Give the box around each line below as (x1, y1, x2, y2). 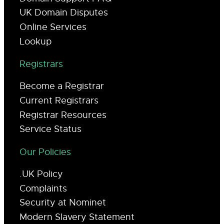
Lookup (19, 35, 51, 47)
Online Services (19, 21, 86, 33)
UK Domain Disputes (19, 7, 108, 18)
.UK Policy (19, 168, 63, 179)
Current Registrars (19, 95, 98, 106)
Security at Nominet (19, 197, 106, 208)
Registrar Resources (19, 109, 106, 120)
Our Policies (19, 146, 71, 157)
